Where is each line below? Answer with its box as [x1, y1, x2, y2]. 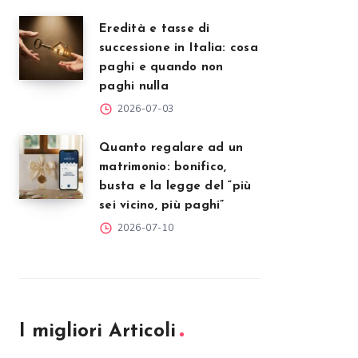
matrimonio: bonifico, [99, 161, 227, 173]
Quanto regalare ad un [99, 142, 244, 154]
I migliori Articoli [19, 322, 176, 341]
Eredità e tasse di [99, 23, 210, 35]
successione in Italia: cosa [99, 42, 258, 54]
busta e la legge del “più [99, 181, 252, 193]
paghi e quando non [99, 62, 224, 74]
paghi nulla [99, 81, 169, 93]
